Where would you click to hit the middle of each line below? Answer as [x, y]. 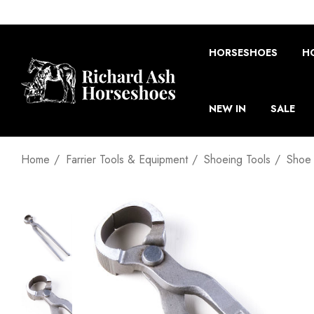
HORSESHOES [243, 53]
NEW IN [227, 109]
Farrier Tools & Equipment [127, 159]
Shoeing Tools [237, 159]
